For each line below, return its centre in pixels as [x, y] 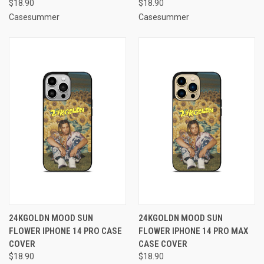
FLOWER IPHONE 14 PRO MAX [193, 231]
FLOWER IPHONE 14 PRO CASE [65, 231]
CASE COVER [163, 244]
